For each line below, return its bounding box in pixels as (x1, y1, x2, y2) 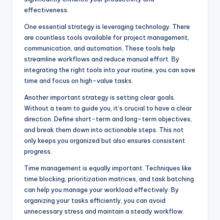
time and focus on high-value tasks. (24, 77, 133, 85)
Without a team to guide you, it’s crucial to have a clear (24, 104, 192, 112)
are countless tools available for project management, (24, 33, 189, 42)
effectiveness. (24, 6, 69, 14)
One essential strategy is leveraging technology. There (24, 23, 190, 31)
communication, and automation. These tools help (24, 44, 175, 53)
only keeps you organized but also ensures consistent (24, 137, 185, 145)
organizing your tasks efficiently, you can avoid (24, 196, 165, 205)
